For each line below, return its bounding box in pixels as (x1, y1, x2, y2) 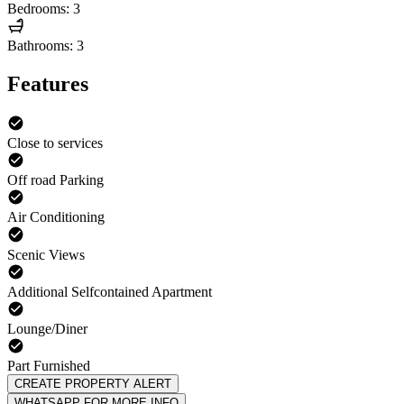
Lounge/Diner (7, 320, 87, 336)
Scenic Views (7, 246, 85, 262)
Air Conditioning (7, 209, 105, 225)
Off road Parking (7, 172, 104, 188)
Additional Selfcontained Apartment (7, 283, 212, 299)
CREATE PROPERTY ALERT (14, 377, 171, 391)
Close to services (7, 135, 103, 151)
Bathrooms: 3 (7, 38, 84, 54)
